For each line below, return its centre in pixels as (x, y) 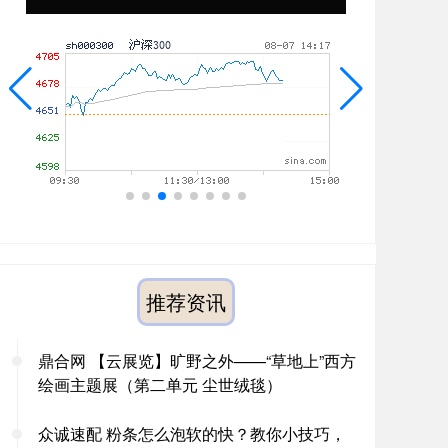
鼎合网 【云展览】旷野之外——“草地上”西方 (197, 360)
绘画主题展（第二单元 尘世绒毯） (160, 384)
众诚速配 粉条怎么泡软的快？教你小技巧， (192, 433)
